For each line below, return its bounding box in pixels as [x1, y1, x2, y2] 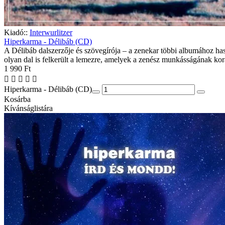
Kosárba [4, 95, 31, 103]
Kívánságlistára [4, 104, 53, 113]
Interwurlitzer [30, 28, 72, 37]
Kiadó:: [4, 28, 28, 37]
